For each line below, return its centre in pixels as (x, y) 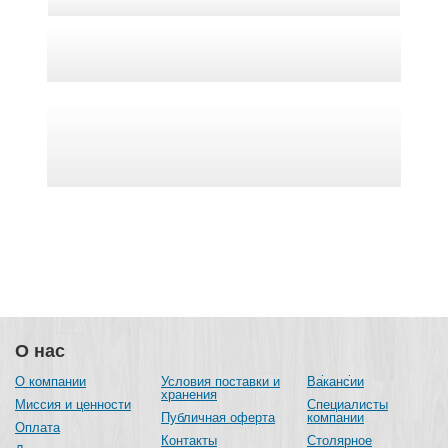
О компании (50, 382)
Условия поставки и (220, 382)
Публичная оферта (218, 418)
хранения (189, 395)
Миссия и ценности (73, 405)
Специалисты (347, 405)
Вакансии (335, 382)
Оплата (37, 428)
